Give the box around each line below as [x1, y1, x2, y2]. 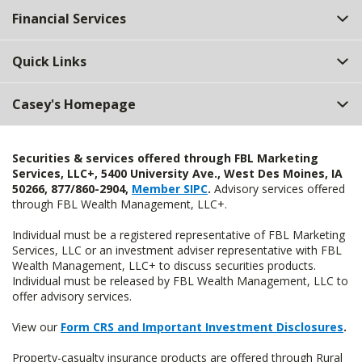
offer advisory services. [12, 288, 132, 304]
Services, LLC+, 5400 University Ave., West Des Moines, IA [12, 166, 343, 181]
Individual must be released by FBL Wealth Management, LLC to [12, 273, 348, 288]
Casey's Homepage [12, 95, 136, 113]
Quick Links [12, 53, 86, 70]
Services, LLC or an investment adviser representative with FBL [12, 242, 342, 258]
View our [12, 319, 61, 335]
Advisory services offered [211, 181, 345, 196]
